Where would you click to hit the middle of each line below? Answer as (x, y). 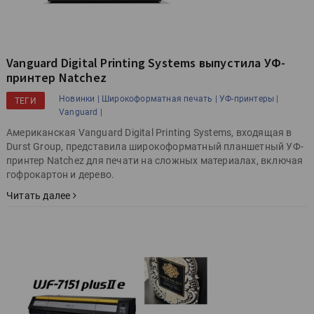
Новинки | (79, 99)
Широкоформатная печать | (159, 99)
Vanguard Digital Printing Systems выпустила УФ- (146, 63)
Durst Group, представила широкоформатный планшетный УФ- (155, 147)
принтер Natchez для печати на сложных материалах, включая (155, 161)
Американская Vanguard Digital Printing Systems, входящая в (149, 133)
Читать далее (40, 196)
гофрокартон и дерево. (61, 175)
